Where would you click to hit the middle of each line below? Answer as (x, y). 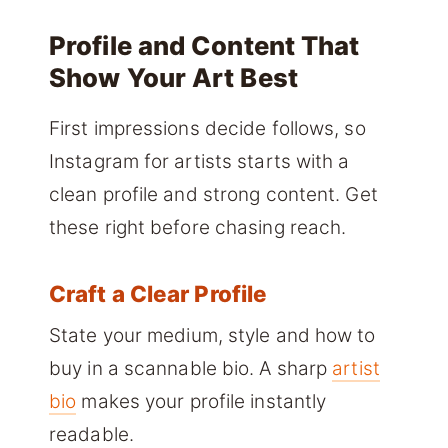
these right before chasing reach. (198, 228)
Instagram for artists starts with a (199, 162)
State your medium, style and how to (212, 336)
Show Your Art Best (173, 78)
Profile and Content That (204, 46)
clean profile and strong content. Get (213, 195)
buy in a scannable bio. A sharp (191, 369)
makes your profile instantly (201, 402)
